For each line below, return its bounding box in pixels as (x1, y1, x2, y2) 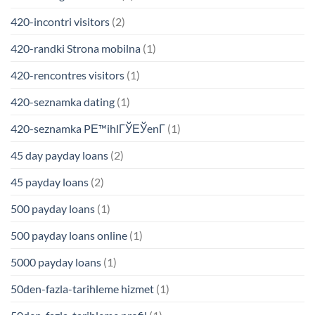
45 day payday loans (11, 148, 108, 162)
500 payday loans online (11, 228, 127, 242)
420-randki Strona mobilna (11, 41, 141, 55)
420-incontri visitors (11, 14, 110, 28)
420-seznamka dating (11, 94, 115, 108)
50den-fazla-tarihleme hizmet (11, 281, 154, 295)
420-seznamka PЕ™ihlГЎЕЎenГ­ (11, 121, 165, 135)
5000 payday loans (11, 255, 101, 269)
